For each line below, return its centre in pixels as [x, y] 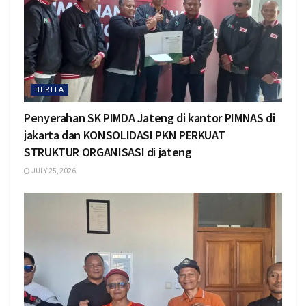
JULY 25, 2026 [53, 171]
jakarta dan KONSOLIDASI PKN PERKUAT [125, 135]
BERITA [50, 90]
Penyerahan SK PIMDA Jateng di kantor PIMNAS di [150, 118]
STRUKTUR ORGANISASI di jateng [108, 152]
